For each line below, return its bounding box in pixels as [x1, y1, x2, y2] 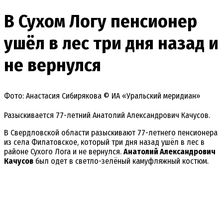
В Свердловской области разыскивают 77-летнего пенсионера [4, 128, 218, 138]
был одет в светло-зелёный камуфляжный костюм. [33, 156, 209, 166]
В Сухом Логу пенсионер [4, 10, 197, 32]
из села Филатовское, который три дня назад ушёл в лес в [4, 137, 205, 147]
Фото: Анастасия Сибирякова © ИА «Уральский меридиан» [4, 91, 200, 101]
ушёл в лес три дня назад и [4, 32, 219, 54]
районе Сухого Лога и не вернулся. [4, 147, 123, 157]
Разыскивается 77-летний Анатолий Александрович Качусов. [4, 111, 210, 120]
